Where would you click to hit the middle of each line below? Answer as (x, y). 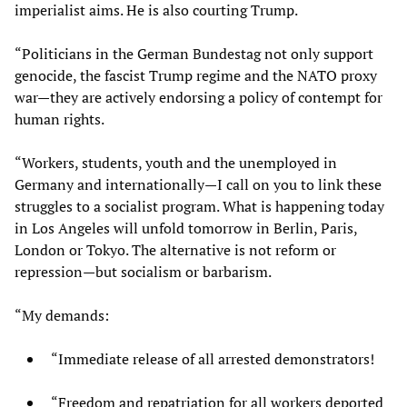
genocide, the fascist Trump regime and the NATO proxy (196, 75)
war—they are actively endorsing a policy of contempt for (199, 97)
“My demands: (62, 315)
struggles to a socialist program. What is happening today (199, 206)
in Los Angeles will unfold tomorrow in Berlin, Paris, (186, 228)
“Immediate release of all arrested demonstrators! (213, 358)
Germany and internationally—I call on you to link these (198, 184)
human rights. (60, 119)
